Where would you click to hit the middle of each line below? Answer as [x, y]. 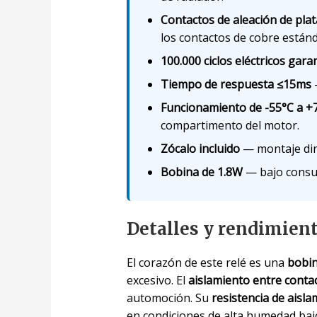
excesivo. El [157, 280]
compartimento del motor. [230, 125]
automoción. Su [169, 298]
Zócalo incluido [200, 148]
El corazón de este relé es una [207, 262]
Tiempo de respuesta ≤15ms [236, 84]
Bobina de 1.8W [201, 172]
